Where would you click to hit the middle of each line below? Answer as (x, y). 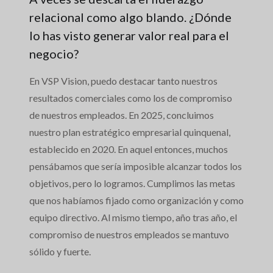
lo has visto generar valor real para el (129, 36)
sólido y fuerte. (60, 252)
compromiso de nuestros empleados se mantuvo (129, 235)
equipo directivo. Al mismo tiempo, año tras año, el (133, 218)
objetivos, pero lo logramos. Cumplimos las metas (132, 183)
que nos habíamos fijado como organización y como (136, 200)
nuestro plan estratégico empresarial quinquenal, (130, 132)
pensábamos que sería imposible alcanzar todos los (136, 166)
